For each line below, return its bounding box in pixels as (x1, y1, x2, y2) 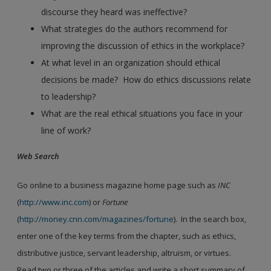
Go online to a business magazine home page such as (17, 179, 218, 191)
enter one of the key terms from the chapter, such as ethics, (17, 230, 237, 241)
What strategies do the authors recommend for (41, 22, 228, 34)
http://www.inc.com (19, 196, 90, 207)
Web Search (17, 150, 60, 162)
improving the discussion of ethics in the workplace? (41, 39, 245, 51)
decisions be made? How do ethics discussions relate (41, 73, 252, 85)
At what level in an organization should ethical (41, 56, 221, 68)
